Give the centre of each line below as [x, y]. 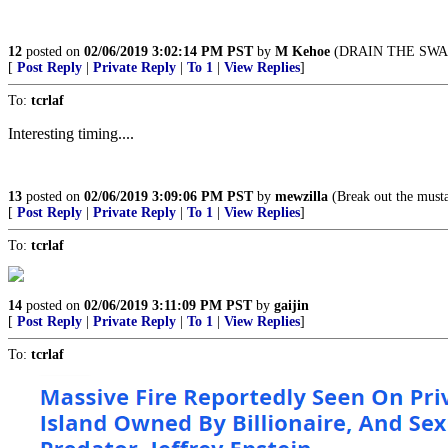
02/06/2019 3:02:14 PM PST [168, 51]
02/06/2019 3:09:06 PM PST [168, 196]
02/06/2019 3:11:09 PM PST [168, 305]
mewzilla [301, 196]
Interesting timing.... [71, 133]
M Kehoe [302, 51]
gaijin [291, 305]
